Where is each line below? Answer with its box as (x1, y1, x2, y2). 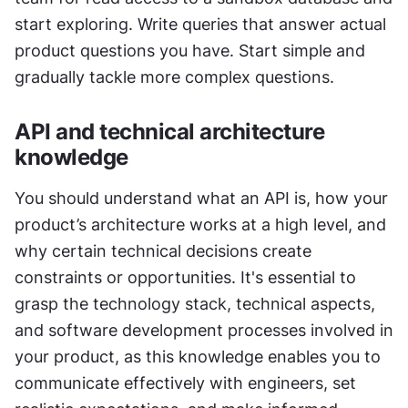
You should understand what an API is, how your (15, 188, 388, 208)
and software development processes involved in (15, 320, 393, 340)
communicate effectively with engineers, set (15, 372, 356, 393)
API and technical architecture (15, 117, 324, 145)
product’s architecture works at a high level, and (15, 214, 386, 234)
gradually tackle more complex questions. (15, 66, 334, 87)
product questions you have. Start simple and (15, 40, 365, 60)
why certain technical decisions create (15, 240, 311, 260)
